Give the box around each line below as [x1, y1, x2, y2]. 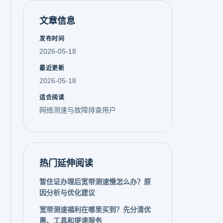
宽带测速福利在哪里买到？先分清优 [39, 206, 151, 214]
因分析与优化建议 [39, 189, 95, 197]
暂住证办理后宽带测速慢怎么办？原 [39, 178, 151, 186]
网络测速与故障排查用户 [39, 106, 116, 114]
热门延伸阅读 [39, 158, 93, 168]
